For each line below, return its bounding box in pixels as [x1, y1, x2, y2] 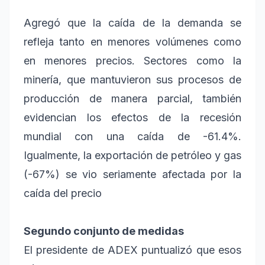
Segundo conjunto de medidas [24, 225, 184, 238]
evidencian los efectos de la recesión [24, 111, 241, 124]
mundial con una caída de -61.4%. [24, 130, 241, 143]
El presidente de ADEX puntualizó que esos [24, 244, 241, 257]
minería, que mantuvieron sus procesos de [24, 73, 241, 86]
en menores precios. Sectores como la [24, 54, 241, 67]
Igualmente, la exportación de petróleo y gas [24, 149, 241, 162]
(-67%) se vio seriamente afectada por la [24, 168, 241, 181]
